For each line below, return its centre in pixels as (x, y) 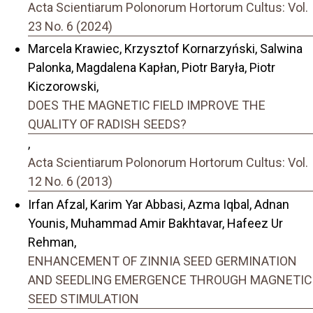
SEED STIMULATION (83, 298)
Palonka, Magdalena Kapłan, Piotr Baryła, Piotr (152, 68)
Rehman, (52, 242)
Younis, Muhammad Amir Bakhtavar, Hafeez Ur (155, 223)
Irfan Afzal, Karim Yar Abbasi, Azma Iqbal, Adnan (159, 204)
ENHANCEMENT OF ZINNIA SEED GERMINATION (162, 261)
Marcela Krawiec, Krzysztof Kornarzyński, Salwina (165, 49)
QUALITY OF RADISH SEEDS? (107, 124)
